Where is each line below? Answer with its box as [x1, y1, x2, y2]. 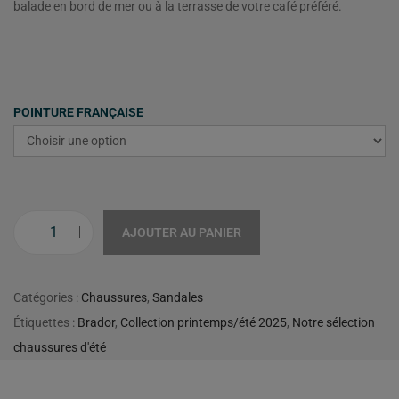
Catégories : [13, 289, 81, 305]
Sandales [152, 289, 203, 305]
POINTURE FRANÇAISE [13, 104, 143, 119]
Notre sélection [292, 314, 375, 330]
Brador [77, 314, 115, 330]
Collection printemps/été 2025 [120, 314, 287, 330]
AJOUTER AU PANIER [122, 224, 241, 240]
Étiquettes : [13, 314, 77, 330]
